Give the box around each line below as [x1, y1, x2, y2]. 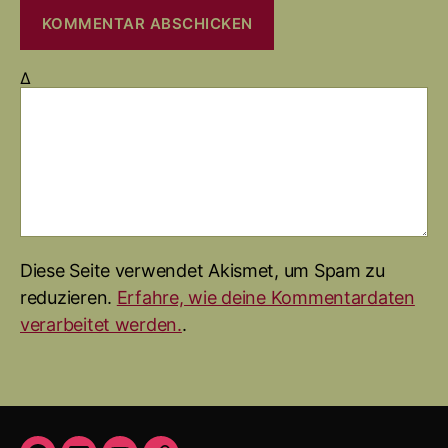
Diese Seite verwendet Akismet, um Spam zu [20, 259, 385, 281]
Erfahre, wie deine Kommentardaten [116, 286, 415, 308]
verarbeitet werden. [20, 313, 182, 335]
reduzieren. [20, 286, 117, 308]
